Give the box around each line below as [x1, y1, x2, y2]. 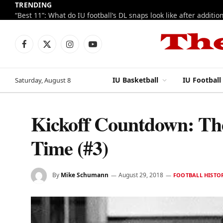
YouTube [92, 43, 120, 53]
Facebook [23, 43, 54, 53]
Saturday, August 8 [15, 75, 71, 85]
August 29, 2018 [118, 171, 163, 180]
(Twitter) [46, 54, 74, 64]
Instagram [69, 43, 104, 53]
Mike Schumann [61, 171, 109, 180]
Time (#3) [31, 133, 108, 162]
